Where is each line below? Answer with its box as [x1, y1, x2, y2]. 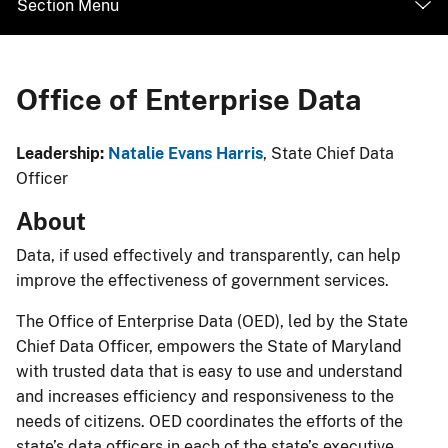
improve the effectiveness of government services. [16, 271, 389, 290]
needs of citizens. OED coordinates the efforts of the [16, 412, 403, 431]
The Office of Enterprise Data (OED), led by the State [16, 312, 408, 331]
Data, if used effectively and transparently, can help [16, 246, 401, 265]
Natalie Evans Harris [108, 144, 263, 163]
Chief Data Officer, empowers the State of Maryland [16, 337, 402, 356]
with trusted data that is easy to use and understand [16, 362, 403, 381]
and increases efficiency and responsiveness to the [16, 387, 394, 406]
